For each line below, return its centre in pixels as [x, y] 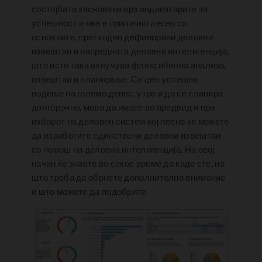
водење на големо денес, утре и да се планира [127, 94]
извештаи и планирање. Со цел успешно [115, 80]
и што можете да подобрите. [90, 192]
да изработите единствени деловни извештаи [126, 136]
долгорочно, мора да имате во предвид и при [123, 108]
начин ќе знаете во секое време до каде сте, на [128, 164]
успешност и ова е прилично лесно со [109, 23]
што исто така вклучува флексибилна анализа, [129, 65]
